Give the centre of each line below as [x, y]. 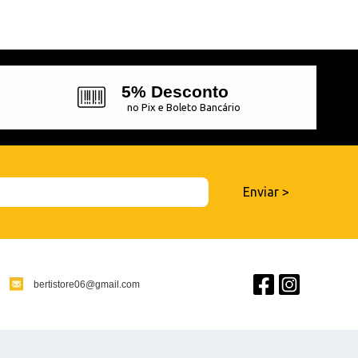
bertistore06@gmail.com [86, 284]
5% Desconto [175, 91]
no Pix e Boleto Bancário [183, 107]
